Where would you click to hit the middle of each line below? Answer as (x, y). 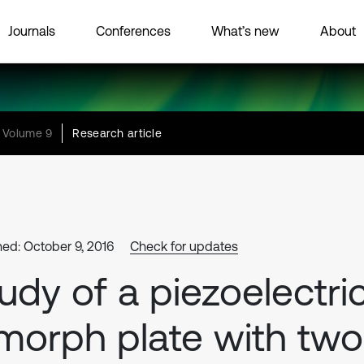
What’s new (245, 30)
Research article (117, 133)
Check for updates (184, 246)
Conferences (133, 30)
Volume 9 (28, 133)
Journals (32, 30)
